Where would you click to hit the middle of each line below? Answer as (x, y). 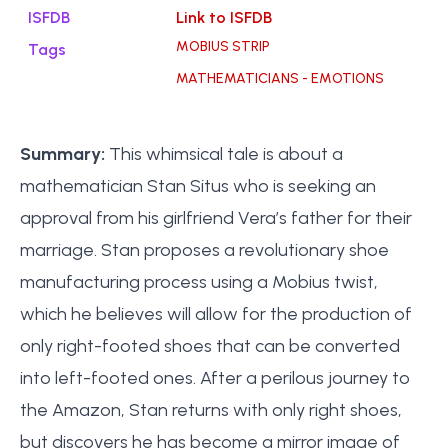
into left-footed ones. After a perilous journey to (215, 378)
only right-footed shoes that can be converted (210, 346)
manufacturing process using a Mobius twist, (199, 282)
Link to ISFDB (224, 17)
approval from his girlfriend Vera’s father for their (216, 218)
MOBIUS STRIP (223, 46)
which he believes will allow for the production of (216, 314)
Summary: (62, 154)
